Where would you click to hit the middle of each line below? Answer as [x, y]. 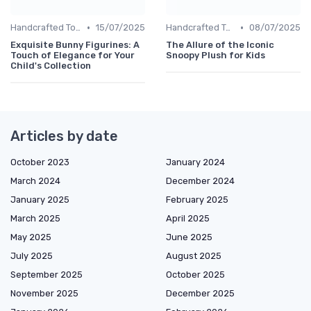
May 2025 [31, 237]
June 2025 [189, 237]
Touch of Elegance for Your [73, 56]
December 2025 [200, 294]
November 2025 [44, 294]
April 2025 [188, 219]
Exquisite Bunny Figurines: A [75, 45]
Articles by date [64, 136]
